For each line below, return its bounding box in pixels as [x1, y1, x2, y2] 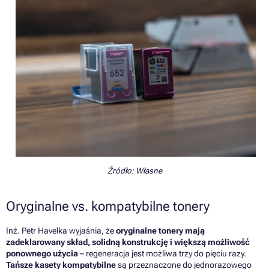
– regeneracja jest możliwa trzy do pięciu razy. [78, 248, 246, 258]
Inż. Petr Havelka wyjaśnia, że [6, 225, 116, 235]
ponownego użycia [6, 248, 78, 258]
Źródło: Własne [107, 165, 162, 175]
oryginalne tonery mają [116, 225, 205, 235]
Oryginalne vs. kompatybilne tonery [6, 198, 210, 214]
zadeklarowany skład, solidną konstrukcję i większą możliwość [6, 237, 250, 247]
